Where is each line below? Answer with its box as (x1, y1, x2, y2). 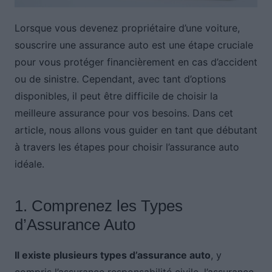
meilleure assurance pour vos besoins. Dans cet (14, 106, 233, 119)
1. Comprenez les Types (14, 196, 183, 215)
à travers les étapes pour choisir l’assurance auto (14, 140, 239, 153)
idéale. (14, 157, 44, 170)
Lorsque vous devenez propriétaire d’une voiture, (14, 21, 240, 34)
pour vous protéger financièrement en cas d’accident (14, 55, 257, 68)
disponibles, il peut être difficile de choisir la (14, 89, 218, 102)
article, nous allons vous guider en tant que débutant (14, 123, 257, 136)
